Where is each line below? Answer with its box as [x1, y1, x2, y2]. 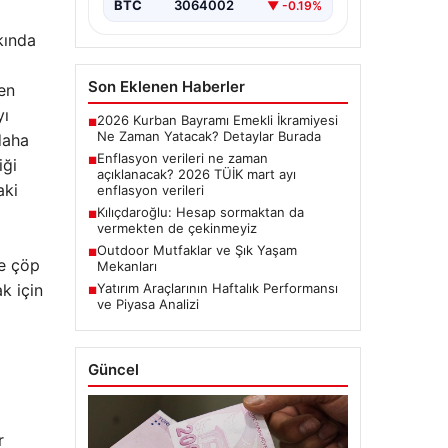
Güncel [87, 360, 139, 380]
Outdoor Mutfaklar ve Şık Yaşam [96, 242, 297, 259]
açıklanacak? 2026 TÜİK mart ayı [96, 166, 296, 183]
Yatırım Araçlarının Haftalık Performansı [96, 280, 338, 297]
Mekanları [96, 258, 157, 275]
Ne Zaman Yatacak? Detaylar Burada [96, 128, 321, 145]
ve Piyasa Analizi [96, 296, 199, 313]
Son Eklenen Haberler [87, 77, 245, 97]
